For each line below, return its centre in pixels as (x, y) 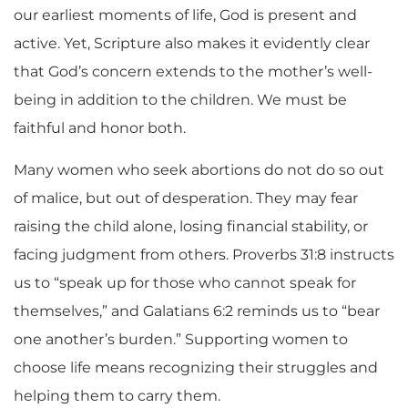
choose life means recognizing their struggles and (196, 367)
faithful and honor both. (100, 128)
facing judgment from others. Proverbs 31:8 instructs (204, 254)
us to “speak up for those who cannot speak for (185, 282)
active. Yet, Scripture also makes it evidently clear (192, 44)
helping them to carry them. (117, 395)
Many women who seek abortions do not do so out (199, 169)
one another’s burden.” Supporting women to (181, 339)
